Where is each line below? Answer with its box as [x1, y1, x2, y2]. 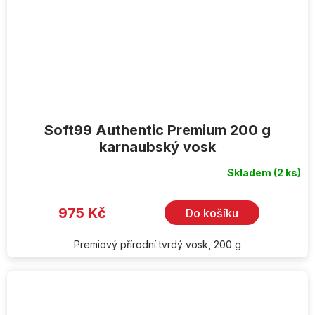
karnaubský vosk [99, 139, 216, 156]
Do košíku [186, 205, 238, 220]
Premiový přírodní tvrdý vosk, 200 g [74, 238, 241, 251]
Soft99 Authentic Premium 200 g [44, 122, 271, 139]
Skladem [227, 167, 274, 179]
